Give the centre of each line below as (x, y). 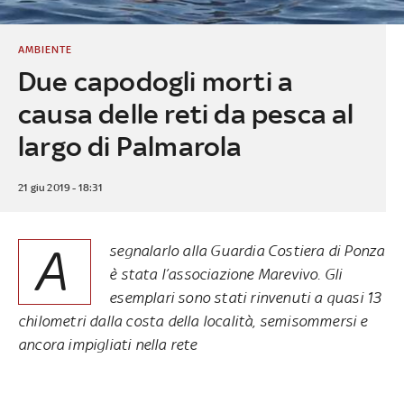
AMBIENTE (45, 49)
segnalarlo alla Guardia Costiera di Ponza (247, 250)
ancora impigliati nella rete (108, 344)
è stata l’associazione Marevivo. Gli (226, 274)
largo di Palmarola (130, 146)
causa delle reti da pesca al (186, 114)
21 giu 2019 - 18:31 (60, 187)
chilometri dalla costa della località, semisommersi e (193, 321)
